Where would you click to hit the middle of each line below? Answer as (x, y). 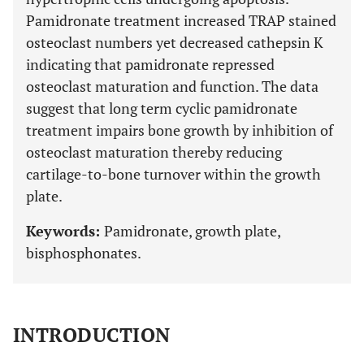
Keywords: (65, 231)
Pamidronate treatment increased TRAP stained (181, 20)
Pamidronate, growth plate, (192, 231)
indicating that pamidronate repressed (150, 64)
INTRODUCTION (92, 335)
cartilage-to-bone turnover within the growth (173, 174)
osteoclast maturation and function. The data (172, 86)
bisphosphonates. (84, 253)
